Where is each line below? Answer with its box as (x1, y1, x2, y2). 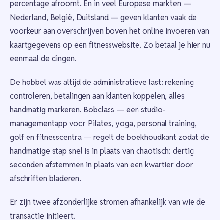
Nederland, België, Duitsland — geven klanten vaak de (10, 12, 197, 23)
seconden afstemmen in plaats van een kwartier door (10, 160, 193, 170)
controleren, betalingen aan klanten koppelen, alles (10, 91, 185, 101)
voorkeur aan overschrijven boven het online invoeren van (10, 26, 209, 36)
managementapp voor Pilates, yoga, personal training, (10, 118, 197, 129)
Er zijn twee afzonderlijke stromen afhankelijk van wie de (10, 197, 205, 207)
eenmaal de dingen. (10, 54, 77, 64)
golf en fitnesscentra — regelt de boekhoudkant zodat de (10, 132, 209, 142)
